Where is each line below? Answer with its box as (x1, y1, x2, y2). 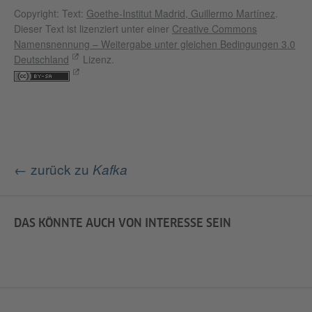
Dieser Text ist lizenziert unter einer (14, 22, 172, 36)
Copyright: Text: (14, 6, 86, 21)
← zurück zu (14, 159, 93, 179)
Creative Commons (172, 22, 257, 36)
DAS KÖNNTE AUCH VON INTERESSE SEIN (14, 216, 231, 231)
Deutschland (14, 52, 69, 67)
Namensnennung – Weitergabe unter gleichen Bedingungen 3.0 (14, 37, 295, 52)
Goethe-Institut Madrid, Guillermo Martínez (86, 6, 275, 21)
